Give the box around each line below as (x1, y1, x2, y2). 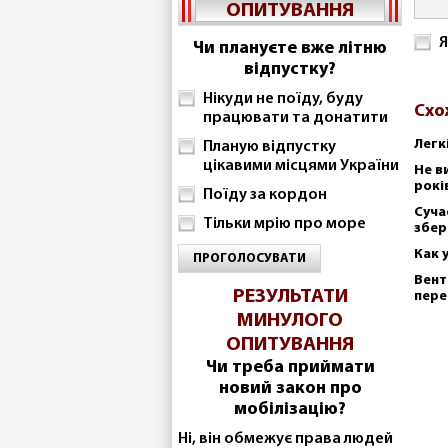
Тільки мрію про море (203, 216, 366, 232)
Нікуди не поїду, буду (203, 91, 363, 107)
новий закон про (218, 379, 362, 398)
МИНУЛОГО (237, 311, 343, 331)
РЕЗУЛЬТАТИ (232, 287, 348, 307)
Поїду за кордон (203, 187, 327, 203)
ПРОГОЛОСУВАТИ (193, 252, 306, 265)
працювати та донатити (203, 110, 388, 126)
